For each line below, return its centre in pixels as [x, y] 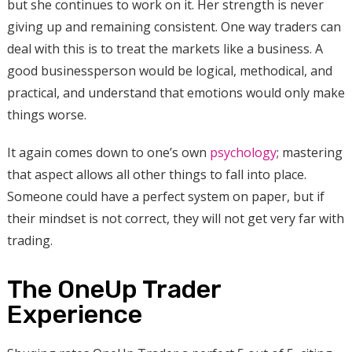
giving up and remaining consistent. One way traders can [174, 26]
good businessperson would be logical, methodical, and [169, 70]
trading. [29, 240]
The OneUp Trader [114, 289]
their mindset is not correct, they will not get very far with [175, 218]
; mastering [309, 152]
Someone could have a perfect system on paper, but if [165, 196]
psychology [243, 152]
